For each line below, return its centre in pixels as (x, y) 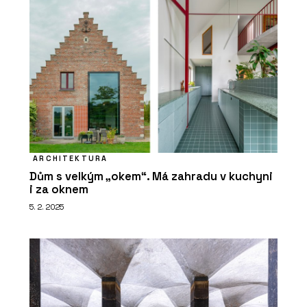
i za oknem (59, 189)
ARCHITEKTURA (71, 158)
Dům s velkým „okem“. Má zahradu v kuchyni (151, 176)
